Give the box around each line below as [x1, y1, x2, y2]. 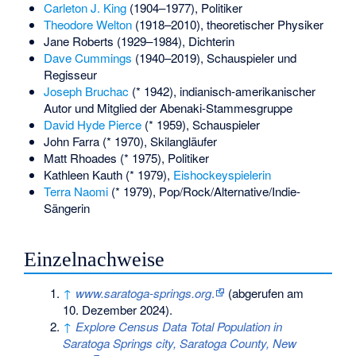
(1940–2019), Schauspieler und [131, 49, 296, 67]
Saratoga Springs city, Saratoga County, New [63, 335, 297, 352]
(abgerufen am [225, 284, 304, 302]
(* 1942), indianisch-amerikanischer [128, 83, 315, 100]
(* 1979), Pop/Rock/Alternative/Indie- [107, 183, 300, 200]
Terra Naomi [43, 183, 108, 200]
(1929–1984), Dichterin [113, 33, 234, 50]
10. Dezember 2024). [63, 301, 173, 319]
